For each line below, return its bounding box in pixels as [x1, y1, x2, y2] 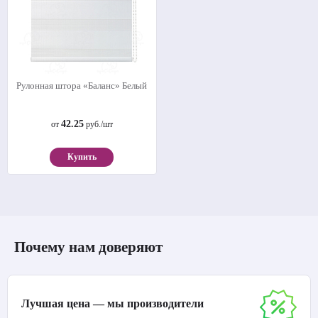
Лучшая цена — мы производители [21, 297, 204, 309]
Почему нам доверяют [14, 238, 163, 256]
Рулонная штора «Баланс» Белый [16, 79, 148, 91]
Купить [67, 151, 97, 162]
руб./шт [83, 119, 113, 129]
